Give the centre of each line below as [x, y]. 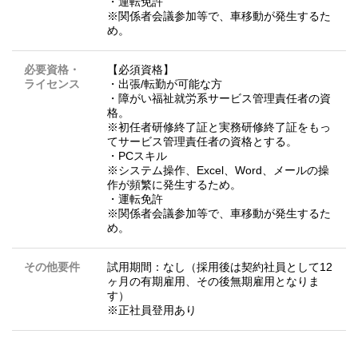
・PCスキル [137, 156]
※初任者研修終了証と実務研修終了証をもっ [219, 127]
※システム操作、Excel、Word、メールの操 [218, 170]
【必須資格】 [141, 70]
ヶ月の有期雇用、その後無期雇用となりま [213, 281]
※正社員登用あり [152, 310]
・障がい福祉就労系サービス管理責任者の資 [219, 98]
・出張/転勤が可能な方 [165, 84]
